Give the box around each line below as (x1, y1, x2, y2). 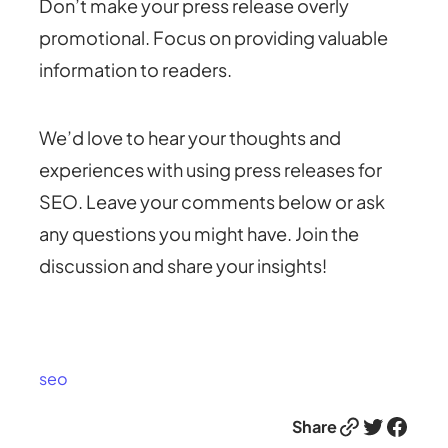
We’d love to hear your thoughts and (39, 125, 342, 149)
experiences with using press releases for (39, 157, 383, 181)
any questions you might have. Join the (39, 221, 360, 245)
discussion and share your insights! (39, 253, 328, 277)
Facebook (383, 410, 397, 441)
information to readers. (39, 57, 233, 81)
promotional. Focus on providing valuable (39, 25, 389, 49)
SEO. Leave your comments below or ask (39, 189, 386, 213)
